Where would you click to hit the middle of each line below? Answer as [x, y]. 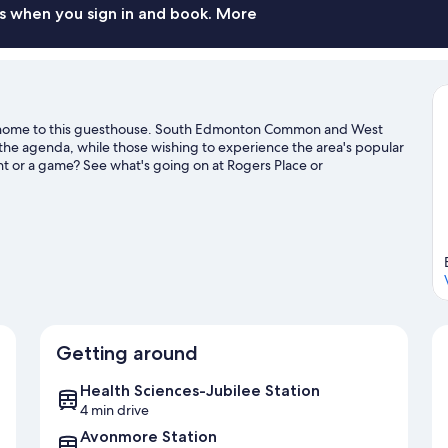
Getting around [127, 353]
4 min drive [114, 410]
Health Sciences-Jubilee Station [200, 391]
